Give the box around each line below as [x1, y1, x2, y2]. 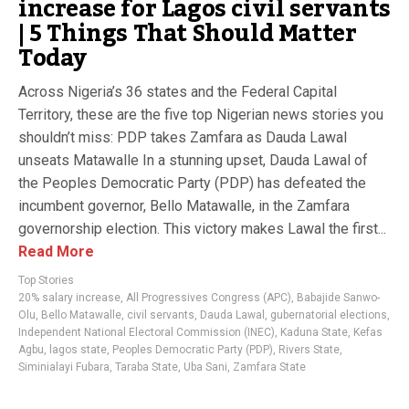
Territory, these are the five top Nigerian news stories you [18, 106, 383, 123]
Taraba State [115, 361, 178, 373]
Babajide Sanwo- [297, 291, 380, 304]
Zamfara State [233, 361, 306, 373]
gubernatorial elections [270, 309, 387, 321]
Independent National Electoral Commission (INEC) [18, 326, 275, 339]
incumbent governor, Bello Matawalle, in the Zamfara [18, 197, 350, 215]
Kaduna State [280, 326, 348, 339]
